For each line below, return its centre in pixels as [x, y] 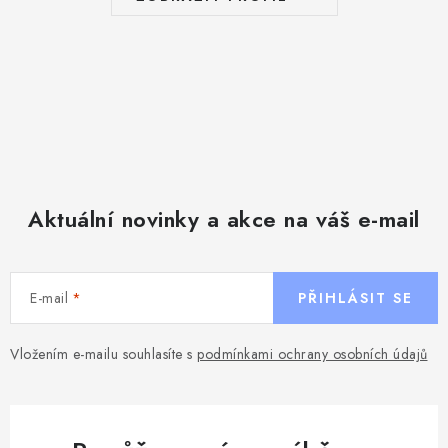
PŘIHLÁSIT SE [355, 298]
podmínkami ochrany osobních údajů [312, 354]
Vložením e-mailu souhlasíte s [103, 354]
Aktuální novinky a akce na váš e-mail [224, 219]
